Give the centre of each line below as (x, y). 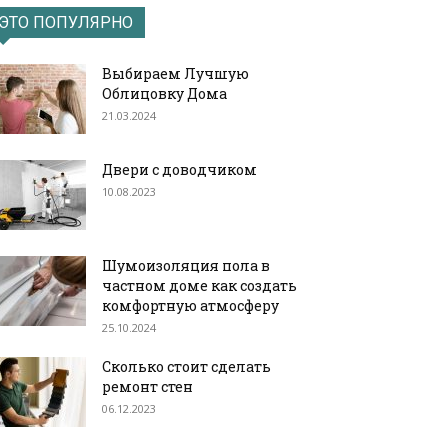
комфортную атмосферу (190, 305)
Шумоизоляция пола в (186, 265)
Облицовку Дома (164, 93)
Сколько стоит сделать (186, 366)
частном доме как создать (199, 285)
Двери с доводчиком (179, 169)
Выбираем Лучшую (175, 73)
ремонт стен (147, 386)
